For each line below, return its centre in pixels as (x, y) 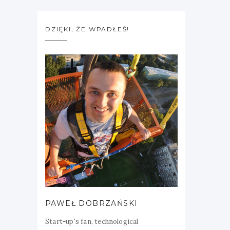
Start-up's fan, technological (92, 222)
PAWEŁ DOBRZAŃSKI (92, 203)
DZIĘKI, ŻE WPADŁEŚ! (88, 29)
